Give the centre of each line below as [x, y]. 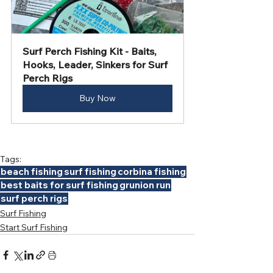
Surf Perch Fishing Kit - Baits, [91, 51]
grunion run [145, 185]
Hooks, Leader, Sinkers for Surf [96, 65]
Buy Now [97, 98]
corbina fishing [152, 172]
